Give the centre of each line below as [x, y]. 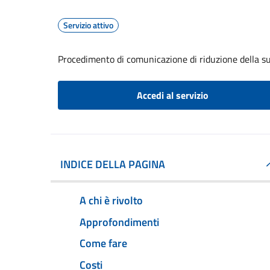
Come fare [103, 243]
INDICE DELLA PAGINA [113, 164]
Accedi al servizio [172, 95]
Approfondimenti [119, 222]
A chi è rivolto [111, 200]
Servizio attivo [88, 25]
